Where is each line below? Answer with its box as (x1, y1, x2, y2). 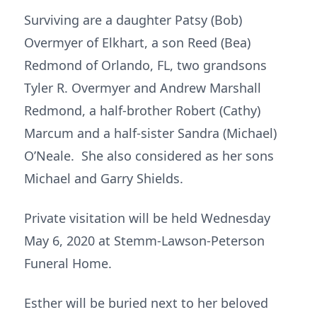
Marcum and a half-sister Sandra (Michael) (24, 125, 277, 142)
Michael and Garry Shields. (24, 170, 183, 187)
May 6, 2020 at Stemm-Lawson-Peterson (24, 232, 265, 249)
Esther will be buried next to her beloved (24, 294, 268, 311)
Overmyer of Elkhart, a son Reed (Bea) (24, 34, 250, 51)
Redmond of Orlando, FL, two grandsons (24, 57, 267, 74)
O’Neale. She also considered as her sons (24, 147, 274, 164)
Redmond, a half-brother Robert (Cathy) (24, 102, 260, 119)
